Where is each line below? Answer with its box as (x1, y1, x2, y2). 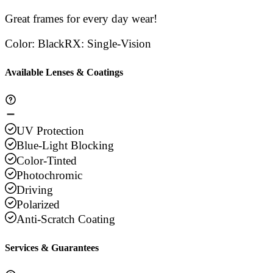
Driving (16, 183, 54, 196)
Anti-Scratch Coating (16, 213, 116, 226)
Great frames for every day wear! (5, 12, 157, 26)
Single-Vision (87, 37, 151, 51)
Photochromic (16, 168, 83, 182)
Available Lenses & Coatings (5, 66, 123, 77)
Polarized (16, 197, 60, 211)
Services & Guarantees (5, 242, 99, 253)
